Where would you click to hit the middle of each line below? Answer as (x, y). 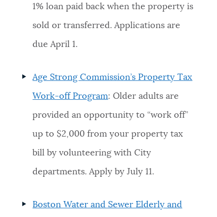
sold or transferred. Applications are (107, 25)
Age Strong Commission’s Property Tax (113, 77)
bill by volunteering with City (92, 153)
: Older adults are (144, 96)
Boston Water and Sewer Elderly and (108, 205)
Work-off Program (70, 96)
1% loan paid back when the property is (113, 7)
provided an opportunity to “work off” (110, 115)
